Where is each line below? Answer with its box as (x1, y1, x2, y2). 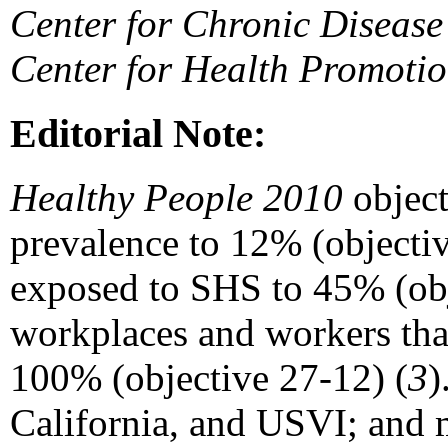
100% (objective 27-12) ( (10, 356, 408, 400)
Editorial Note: (10, 110, 266, 156)
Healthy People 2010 (10, 176, 343, 220)
